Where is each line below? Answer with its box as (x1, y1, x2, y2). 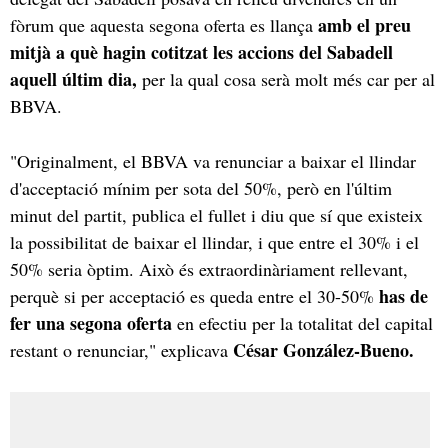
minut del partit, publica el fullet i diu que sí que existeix (10, 202, 423, 227)
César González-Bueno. (233, 336, 414, 363)
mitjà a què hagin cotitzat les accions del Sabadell (10, 38, 393, 65)
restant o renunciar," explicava (10, 337, 233, 362)
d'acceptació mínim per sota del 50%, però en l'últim (10, 175, 392, 200)
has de (379, 282, 428, 309)
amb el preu (318, 11, 411, 38)
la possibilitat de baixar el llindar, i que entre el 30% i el (10, 229, 419, 254)
